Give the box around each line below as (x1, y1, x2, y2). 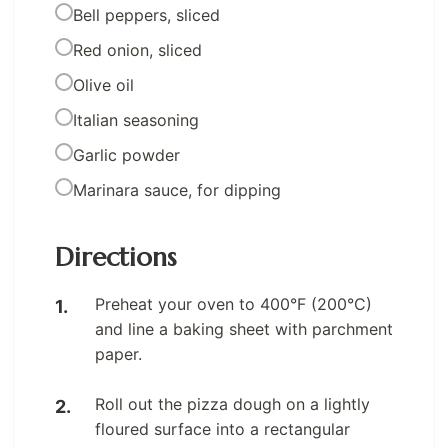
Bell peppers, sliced (73, 4, 220, 25)
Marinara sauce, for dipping (73, 179, 281, 200)
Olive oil (73, 74, 134, 95)
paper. (95, 343, 142, 364)
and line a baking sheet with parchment (95, 318, 393, 339)
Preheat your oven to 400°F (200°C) (95, 293, 372, 314)
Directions (55, 239, 176, 273)
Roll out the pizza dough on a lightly (95, 393, 370, 414)
